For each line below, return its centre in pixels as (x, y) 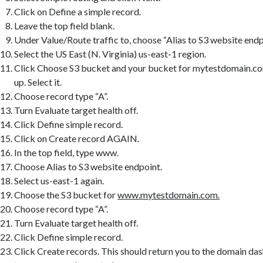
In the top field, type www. (67, 152)
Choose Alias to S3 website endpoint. (88, 166)
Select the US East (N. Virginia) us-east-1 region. (110, 53)
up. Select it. (38, 82)
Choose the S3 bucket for (66, 194)
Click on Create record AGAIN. (77, 138)
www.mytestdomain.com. (169, 194)
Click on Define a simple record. (78, 11)
